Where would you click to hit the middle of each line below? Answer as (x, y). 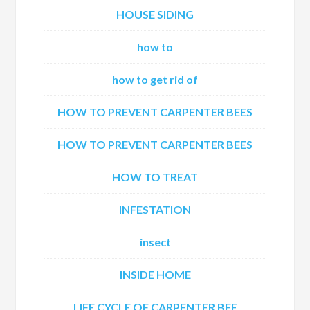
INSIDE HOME (155, 274)
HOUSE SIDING (155, 14)
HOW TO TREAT (155, 177)
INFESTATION (155, 209)
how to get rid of (155, 79)
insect (155, 242)
